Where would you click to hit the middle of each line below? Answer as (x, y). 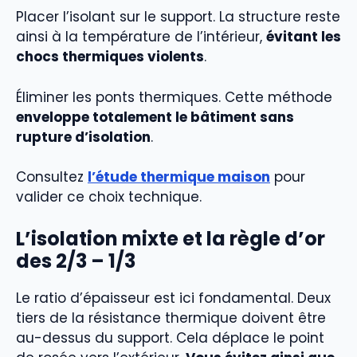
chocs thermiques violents (110, 57)
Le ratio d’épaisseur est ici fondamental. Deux (173, 298)
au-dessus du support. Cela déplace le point (170, 337)
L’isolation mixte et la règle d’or (171, 238)
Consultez (52, 177)
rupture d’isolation (83, 137)
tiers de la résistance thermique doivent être (171, 318)
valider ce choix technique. (109, 197)
